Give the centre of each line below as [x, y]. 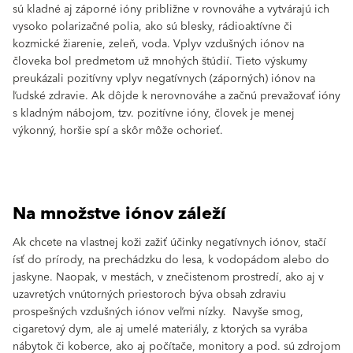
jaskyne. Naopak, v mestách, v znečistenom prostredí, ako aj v [168, 277]
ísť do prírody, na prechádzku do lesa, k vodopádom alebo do [171, 260]
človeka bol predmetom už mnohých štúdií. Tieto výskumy [160, 61]
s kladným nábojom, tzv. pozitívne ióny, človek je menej [154, 113]
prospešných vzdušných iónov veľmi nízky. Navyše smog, [158, 312]
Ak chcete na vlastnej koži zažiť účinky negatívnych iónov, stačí [169, 243]
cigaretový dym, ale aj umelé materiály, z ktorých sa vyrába [160, 329]
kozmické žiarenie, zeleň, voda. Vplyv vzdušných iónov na [158, 44]
